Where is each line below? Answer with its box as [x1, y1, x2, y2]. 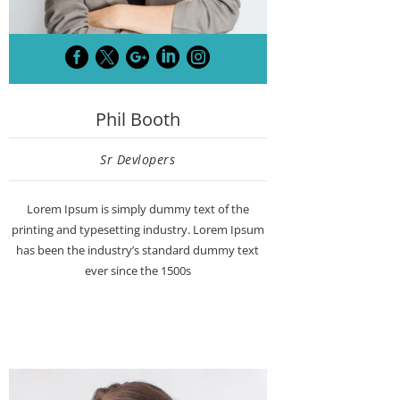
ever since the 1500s [84, 262, 191, 279]
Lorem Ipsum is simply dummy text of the [26, 201, 249, 218]
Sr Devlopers [100, 151, 176, 169]
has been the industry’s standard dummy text [16, 242, 260, 259]
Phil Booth [95, 107, 180, 132]
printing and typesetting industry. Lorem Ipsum [11, 221, 264, 238]
